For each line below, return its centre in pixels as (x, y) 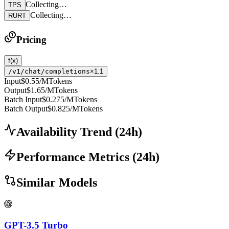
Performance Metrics (73, 157)
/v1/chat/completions (49, 71)
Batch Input (23, 99)
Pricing (31, 39)
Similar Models (57, 183)
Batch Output (26, 108)
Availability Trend (64, 132)
